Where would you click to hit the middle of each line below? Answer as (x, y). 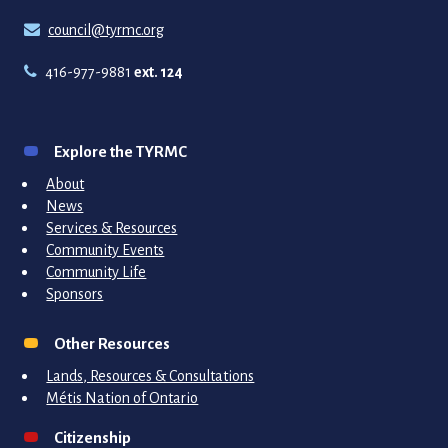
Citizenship (92, 437)
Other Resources (112, 343)
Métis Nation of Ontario (122, 396)
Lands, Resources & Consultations (150, 374)
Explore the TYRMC (120, 151)
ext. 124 (158, 70)
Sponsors (75, 292)
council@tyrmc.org (106, 28)
